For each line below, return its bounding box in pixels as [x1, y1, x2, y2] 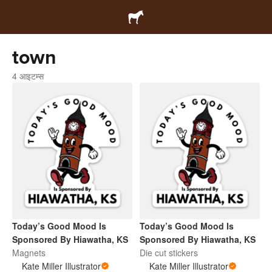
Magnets [12, 246, 46, 259]
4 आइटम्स [12, 70, 44, 82]
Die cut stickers [140, 246, 198, 259]
